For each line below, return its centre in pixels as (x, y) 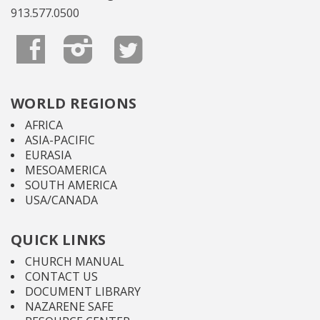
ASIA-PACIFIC (60, 140)
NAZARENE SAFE (69, 307)
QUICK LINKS (59, 240)
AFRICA (44, 125)
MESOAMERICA (66, 170)
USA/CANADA (61, 200)
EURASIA (48, 155)
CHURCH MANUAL (75, 262)
